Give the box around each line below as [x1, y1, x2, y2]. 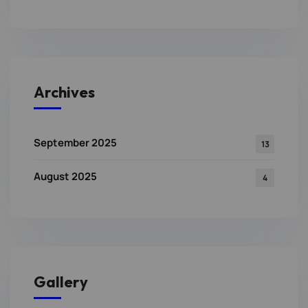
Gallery [34, 272, 88, 292]
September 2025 [34, 135, 117, 151]
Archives [34, 82, 95, 102]
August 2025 [34, 169, 97, 184]
